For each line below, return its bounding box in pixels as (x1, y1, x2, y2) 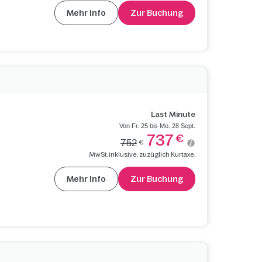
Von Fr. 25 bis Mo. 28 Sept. (119, 122, 195, 129)
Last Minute (150, 109, 195, 119)
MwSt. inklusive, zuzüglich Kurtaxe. (89, 150, 195, 158)
